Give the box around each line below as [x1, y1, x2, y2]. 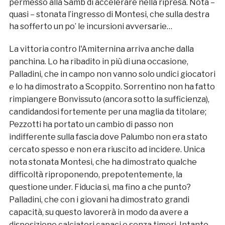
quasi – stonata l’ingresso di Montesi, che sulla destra [9, 10, 209, 20]
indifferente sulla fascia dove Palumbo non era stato [9, 132, 207, 142]
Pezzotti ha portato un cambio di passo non [9, 120, 173, 130]
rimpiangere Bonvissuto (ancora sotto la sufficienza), [9, 94, 209, 104]
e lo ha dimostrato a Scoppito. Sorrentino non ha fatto [9, 82, 215, 92]
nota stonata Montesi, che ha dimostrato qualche [9, 157, 197, 167]
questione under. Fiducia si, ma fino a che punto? [9, 182, 191, 192]
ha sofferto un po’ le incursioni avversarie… [9, 22, 172, 32]
